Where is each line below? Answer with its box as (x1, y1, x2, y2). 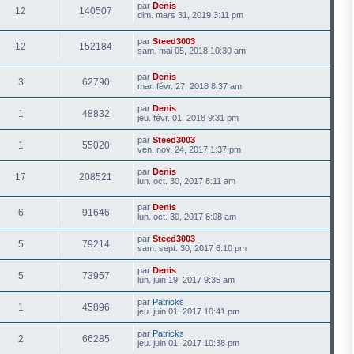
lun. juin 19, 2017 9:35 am (137, 275, 235, 284)
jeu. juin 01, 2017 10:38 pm (137, 338, 239, 348)
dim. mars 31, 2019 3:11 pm (137, 10, 243, 20)
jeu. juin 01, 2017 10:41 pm (137, 307, 239, 316)
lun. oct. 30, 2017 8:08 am (137, 212, 236, 221)
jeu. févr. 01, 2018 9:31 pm (137, 113, 239, 122)
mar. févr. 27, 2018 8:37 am (137, 81, 242, 91)
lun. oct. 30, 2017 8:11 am (137, 176, 235, 186)
